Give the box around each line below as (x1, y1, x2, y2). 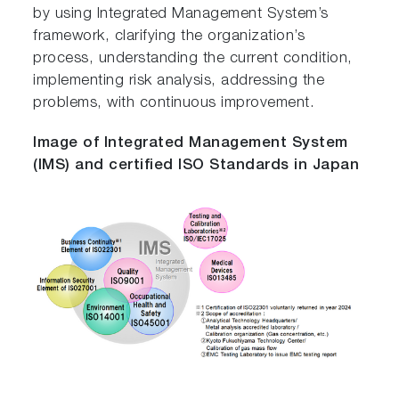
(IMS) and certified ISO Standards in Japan (33, 159, 360, 175)
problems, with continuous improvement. (33, 96, 315, 112)
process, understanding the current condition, (33, 52, 353, 68)
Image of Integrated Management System (33, 136, 348, 152)
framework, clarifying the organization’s (33, 29, 305, 45)
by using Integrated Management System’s (33, 7, 329, 23)
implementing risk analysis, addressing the (33, 74, 325, 90)
